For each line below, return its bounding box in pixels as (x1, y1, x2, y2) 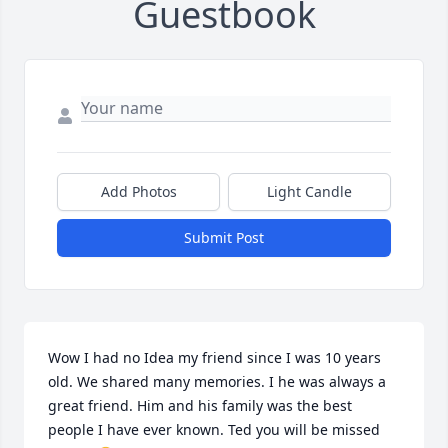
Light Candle (267, 182, 352, 202)
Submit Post (184, 228, 264, 248)
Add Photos (100, 182, 177, 202)
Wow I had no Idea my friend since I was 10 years (48, 348, 381, 368)
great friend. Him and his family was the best (48, 396, 352, 416)
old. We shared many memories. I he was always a (48, 372, 386, 392)
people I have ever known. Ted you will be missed (48, 420, 380, 440)
